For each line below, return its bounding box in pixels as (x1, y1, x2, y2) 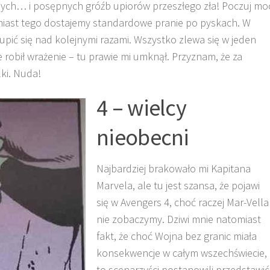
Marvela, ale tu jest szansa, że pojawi (96, 178, 260, 192)
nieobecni (96, 122, 189, 151)
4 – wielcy (96, 92, 187, 122)
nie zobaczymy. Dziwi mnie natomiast (96, 212, 261, 226)
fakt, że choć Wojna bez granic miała (96, 228, 257, 243)
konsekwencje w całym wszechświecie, (96, 245, 267, 260)
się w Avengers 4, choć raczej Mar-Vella (96, 195, 269, 209)
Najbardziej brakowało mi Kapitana (96, 161, 251, 175)
